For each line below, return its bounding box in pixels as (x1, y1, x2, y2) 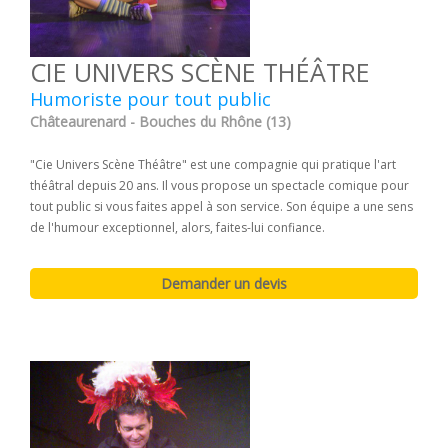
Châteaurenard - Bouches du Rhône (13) (30, 111, 291, 131)
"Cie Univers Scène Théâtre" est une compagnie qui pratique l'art (30, 155, 396, 173)
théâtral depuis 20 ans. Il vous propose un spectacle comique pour (30, 176, 409, 194)
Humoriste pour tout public (30, 86, 271, 111)
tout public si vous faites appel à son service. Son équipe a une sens (30, 197, 413, 215)
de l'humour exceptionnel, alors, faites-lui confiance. (30, 218, 325, 236)
